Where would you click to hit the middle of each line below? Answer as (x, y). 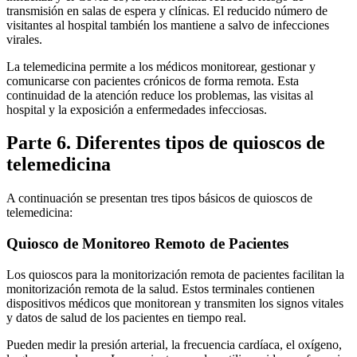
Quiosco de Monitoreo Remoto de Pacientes (147, 244)
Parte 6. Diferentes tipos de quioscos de (166, 143)
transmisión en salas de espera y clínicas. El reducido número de (167, 10)
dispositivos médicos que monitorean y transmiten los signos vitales (175, 303)
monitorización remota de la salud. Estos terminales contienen (161, 288)
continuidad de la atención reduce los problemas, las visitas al (160, 95)
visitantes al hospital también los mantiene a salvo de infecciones (168, 25)
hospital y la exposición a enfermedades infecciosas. (137, 109)
